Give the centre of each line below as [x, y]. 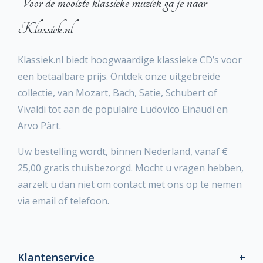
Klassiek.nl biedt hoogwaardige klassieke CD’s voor [130, 60]
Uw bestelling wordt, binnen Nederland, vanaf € [123, 151]
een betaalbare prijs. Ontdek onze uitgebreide [119, 76]
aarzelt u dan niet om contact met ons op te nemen [130, 184]
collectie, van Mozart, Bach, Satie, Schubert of [117, 93]
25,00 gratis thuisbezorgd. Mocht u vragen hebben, [131, 168]
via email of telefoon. [63, 201]
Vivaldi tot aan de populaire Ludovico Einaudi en [123, 109]
